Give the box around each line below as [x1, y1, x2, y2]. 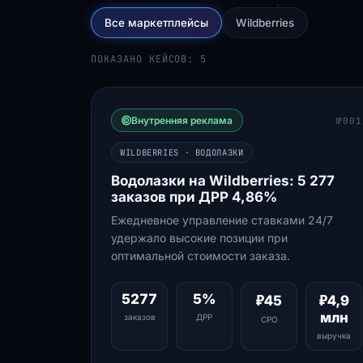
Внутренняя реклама [131, 114, 233, 126]
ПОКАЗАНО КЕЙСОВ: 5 [91, 53, 207, 66]
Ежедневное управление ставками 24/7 [111, 213, 333, 227]
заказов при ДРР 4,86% [111, 189, 277, 205]
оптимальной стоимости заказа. [111, 249, 290, 263]
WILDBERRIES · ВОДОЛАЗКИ [120, 147, 244, 158]
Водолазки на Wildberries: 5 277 [111, 173, 335, 189]
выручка [317, 331, 351, 340]
